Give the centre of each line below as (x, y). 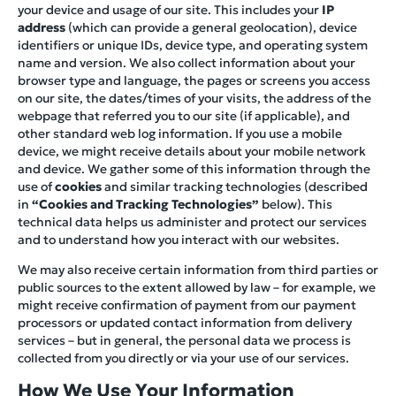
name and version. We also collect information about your (187, 62)
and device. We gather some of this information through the (194, 168)
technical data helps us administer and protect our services (192, 221)
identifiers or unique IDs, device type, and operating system (193, 45)
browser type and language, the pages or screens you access (194, 80)
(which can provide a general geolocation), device (211, 27)
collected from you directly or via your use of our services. (183, 358)
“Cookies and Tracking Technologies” (145, 204)
